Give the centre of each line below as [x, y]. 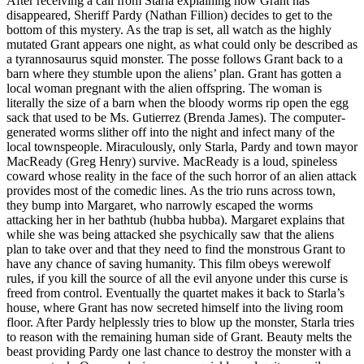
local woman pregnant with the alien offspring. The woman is [164, 88]
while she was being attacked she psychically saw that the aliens [170, 234]
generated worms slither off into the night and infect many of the [171, 132]
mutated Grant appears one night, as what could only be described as [182, 44]
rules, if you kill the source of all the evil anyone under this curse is [177, 278]
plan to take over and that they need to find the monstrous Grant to [176, 249]
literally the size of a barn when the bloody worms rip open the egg [178, 102]
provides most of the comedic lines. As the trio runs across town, [171, 190]
